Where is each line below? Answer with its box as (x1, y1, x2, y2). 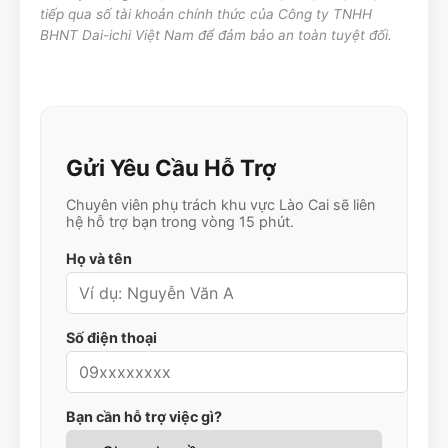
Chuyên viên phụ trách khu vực (66, 196, 279, 214)
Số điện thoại (66, 329, 157, 347)
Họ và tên (66, 250, 132, 268)
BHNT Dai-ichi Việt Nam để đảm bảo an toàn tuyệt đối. (40, 26, 392, 43)
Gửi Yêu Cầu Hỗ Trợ (66, 154, 276, 182)
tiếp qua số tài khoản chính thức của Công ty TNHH (40, 5, 372, 22)
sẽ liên (329, 196, 375, 214)
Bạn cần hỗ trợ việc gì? (66, 408, 222, 426)
